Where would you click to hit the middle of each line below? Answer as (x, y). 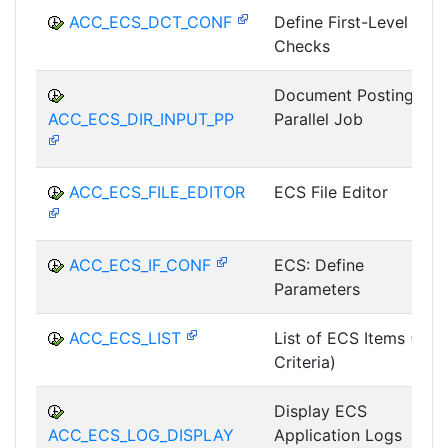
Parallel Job (318, 118)
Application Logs (338, 434)
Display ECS (320, 410)
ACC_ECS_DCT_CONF (150, 21)
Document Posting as (355, 94)
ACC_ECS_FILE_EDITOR (157, 191)
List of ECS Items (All (354, 337)
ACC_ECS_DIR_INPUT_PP (141, 118)
